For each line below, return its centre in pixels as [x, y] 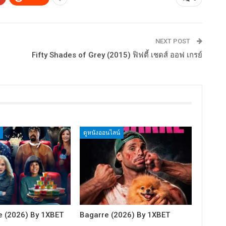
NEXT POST [173, 41]
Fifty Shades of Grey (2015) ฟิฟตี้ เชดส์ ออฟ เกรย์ [117, 55]
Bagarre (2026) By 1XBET [125, 215]
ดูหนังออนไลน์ [102, 132]
